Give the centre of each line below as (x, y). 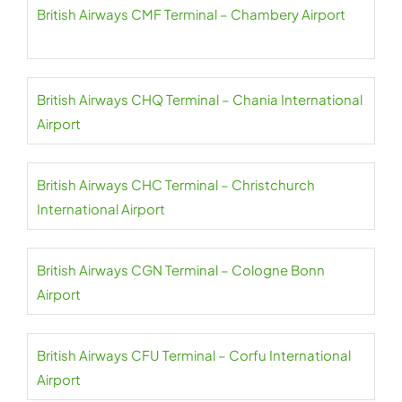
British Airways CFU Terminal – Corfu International (194, 355)
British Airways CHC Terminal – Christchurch (176, 184)
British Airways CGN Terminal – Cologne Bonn (181, 270)
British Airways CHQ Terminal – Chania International (200, 99)
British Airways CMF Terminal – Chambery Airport (191, 14)
